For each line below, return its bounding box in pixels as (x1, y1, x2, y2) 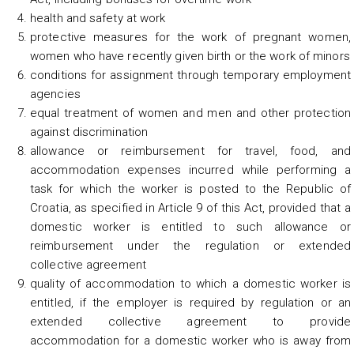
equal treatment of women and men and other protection (30, 105, 351, 120)
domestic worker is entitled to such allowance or (30, 219, 351, 234)
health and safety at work (30, 10, 166, 25)
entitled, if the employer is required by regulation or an (30, 295, 351, 310)
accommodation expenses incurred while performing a (30, 162, 351, 177)
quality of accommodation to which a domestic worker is (30, 276, 351, 291)
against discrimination (30, 124, 149, 139)
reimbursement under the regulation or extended (30, 238, 351, 253)
